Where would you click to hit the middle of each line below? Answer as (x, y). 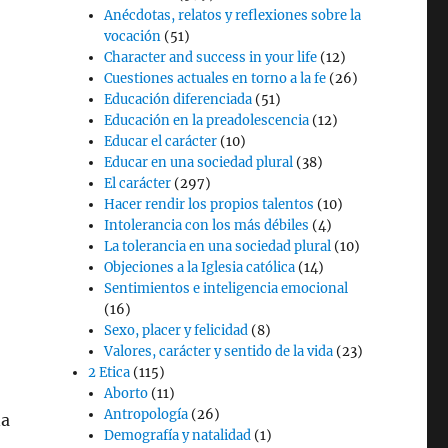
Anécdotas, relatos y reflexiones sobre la (233, 15)
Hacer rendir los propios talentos (209, 204)
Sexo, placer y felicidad (176, 330)
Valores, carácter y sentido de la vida (219, 351)
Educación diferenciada (178, 99)
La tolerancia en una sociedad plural (218, 246)
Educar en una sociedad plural (199, 162)
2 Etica (109, 372)
